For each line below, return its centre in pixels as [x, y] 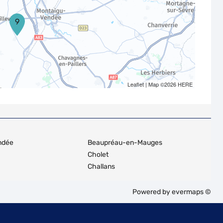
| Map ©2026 [161, 84]
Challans [101, 167]
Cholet [98, 155]
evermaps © [191, 192]
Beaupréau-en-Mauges [125, 143]
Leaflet [135, 84]
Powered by [152, 192]
